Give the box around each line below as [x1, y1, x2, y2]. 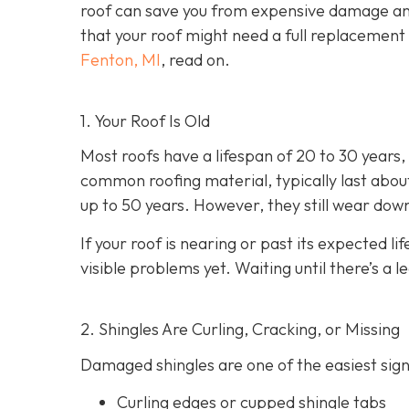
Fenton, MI [80, 48, 161, 70]
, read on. [161, 48, 230, 70]
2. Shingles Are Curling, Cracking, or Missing [80, 318, 400, 340]
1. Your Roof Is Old [80, 110, 210, 131]
